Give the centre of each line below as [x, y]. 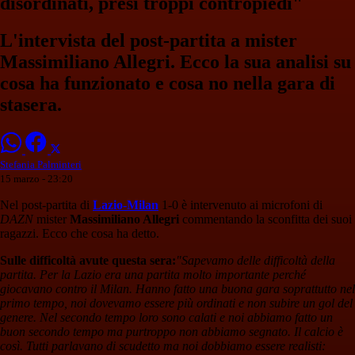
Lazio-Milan [126, 205]
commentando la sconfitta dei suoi [265, 219]
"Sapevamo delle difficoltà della [256, 261]
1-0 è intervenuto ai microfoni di [240, 205]
